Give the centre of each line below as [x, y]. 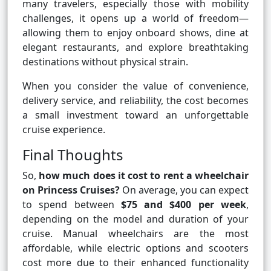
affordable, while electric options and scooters [135, 248]
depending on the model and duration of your [135, 219]
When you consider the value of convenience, [135, 86]
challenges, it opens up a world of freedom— [135, 18]
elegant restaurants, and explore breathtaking [135, 47]
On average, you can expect [184, 190]
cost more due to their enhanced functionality [135, 263]
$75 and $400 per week [184, 205]
